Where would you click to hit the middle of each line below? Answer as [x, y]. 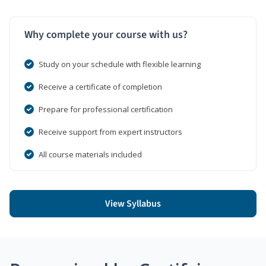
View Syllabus [133, 203]
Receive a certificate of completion [100, 86]
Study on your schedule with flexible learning [120, 64]
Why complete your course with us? [106, 34]
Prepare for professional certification [106, 109]
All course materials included [90, 154]
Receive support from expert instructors [110, 132]
